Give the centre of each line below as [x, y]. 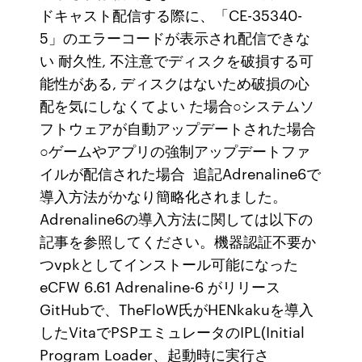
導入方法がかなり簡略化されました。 [164, 196]
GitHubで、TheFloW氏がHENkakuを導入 [177, 309]
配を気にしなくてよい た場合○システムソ [177, 105]
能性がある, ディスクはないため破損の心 [175, 82]
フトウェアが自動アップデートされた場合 [178, 128]
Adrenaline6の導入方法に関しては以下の [177, 218]
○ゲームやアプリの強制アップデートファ [175, 150]
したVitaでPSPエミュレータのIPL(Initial [173, 331]
